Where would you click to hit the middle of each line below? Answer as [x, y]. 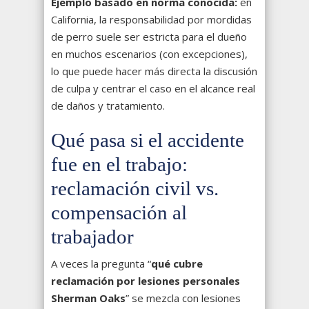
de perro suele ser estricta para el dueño [149, 37]
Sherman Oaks [88, 298]
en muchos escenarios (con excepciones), [149, 54]
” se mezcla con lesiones [183, 298]
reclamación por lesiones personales [146, 281]
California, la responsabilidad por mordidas [151, 20]
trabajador [92, 237]
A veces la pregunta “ [101, 264]
